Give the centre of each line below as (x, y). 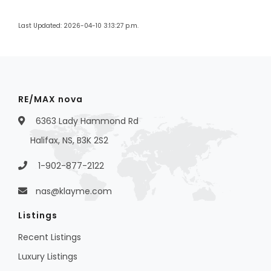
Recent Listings (50, 237)
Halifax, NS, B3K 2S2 (69, 141)
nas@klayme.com (74, 191)
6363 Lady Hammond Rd (86, 121)
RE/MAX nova (51, 100)
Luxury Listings (48, 257)
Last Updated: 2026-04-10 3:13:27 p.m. (78, 26)
